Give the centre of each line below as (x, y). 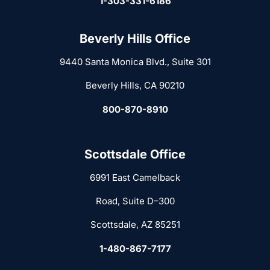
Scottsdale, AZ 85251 (135, 225)
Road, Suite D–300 (135, 201)
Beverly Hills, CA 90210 (135, 86)
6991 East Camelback (135, 178)
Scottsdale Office (135, 155)
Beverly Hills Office (135, 39)
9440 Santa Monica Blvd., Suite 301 (135, 62)
